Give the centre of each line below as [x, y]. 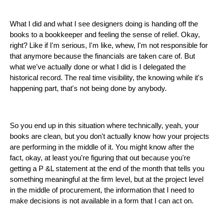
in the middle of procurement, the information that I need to [102, 190]
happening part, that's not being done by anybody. [88, 89]
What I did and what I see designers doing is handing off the [104, 24]
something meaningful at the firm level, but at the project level [107, 180]
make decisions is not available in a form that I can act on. [102, 201]
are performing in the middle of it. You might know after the [102, 147]
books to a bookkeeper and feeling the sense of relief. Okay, [105, 35]
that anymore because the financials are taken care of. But [102, 56]
